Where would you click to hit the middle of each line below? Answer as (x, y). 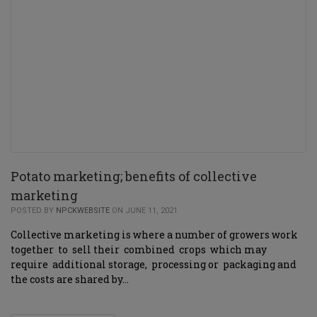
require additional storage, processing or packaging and (154, 264)
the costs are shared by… (70, 279)
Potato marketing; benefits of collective (134, 176)
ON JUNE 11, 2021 (144, 211)
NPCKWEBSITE (83, 211)
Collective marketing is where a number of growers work (154, 235)
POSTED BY (33, 211)
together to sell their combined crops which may (140, 249)
